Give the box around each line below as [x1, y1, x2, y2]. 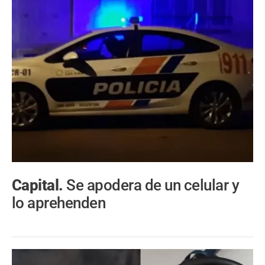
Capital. [12, 176, 67, 195]
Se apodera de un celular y [66, 176, 240, 195]
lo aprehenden [12, 194, 106, 212]
